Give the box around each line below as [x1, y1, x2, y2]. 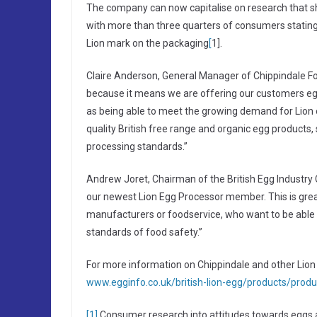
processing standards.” [86, 141, 188, 153]
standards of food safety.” [86, 226, 202, 238]
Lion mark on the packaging [86, 38, 209, 50]
